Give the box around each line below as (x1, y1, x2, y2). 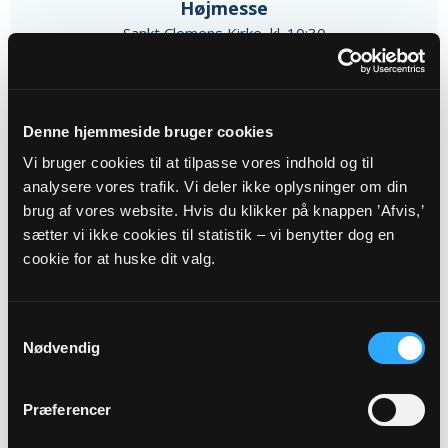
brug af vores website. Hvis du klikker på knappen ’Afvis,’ (23, 202, 423, 219)
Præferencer (23, 401, 112, 418)
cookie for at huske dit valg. (23, 250, 216, 267)
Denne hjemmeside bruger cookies (23, 122, 273, 140)
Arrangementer (154, 253, 294, 278)
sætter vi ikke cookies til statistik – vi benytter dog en (23, 226, 395, 243)
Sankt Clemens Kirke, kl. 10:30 (122, 22, 326, 43)
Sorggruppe (171, 408, 277, 433)
